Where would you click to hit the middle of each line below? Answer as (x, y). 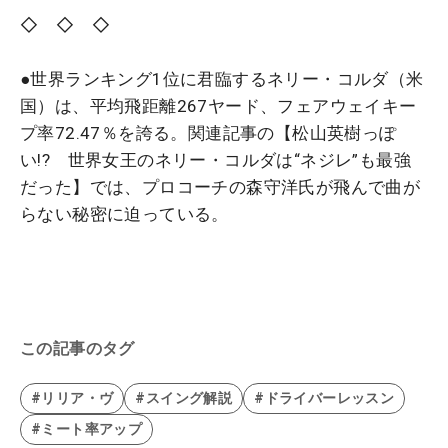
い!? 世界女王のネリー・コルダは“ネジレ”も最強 (215, 159)
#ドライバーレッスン (324, 398)
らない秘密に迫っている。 (124, 213)
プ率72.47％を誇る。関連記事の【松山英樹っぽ (208, 132)
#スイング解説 (184, 398)
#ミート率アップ (87, 429)
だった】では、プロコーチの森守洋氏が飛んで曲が (220, 186)
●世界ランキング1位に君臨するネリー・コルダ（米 (222, 78)
